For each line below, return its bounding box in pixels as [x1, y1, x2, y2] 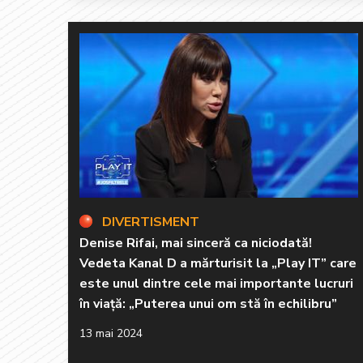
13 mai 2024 [79, 325, 143, 341]
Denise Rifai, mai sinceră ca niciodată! [79, 233, 312, 252]
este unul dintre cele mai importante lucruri [79, 274, 353, 293]
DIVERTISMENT [102, 212, 199, 231]
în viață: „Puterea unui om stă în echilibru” [79, 294, 337, 313]
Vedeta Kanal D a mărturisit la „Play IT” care [79, 254, 357, 272]
